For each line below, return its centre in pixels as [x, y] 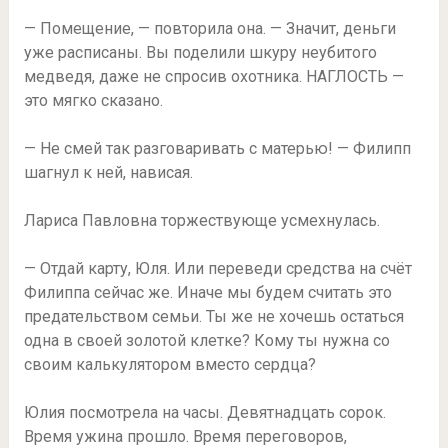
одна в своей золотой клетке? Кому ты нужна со [206, 341]
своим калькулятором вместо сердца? [169, 365]
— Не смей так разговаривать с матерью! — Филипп [217, 149]
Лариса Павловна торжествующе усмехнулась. [201, 221]
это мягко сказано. [93, 101]
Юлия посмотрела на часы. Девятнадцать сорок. [204, 413]
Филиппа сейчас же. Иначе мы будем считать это [207, 293]
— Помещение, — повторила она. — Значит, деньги [209, 29]
